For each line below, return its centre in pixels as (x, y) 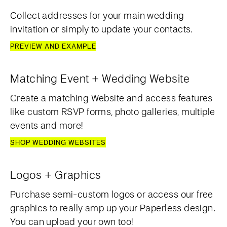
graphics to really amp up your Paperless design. (113, 208)
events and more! (47, 125)
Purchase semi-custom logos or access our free (112, 194)
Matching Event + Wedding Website (100, 78)
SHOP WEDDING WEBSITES (58, 142)
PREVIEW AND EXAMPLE (53, 46)
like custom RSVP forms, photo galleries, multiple (113, 111)
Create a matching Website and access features (111, 98)
